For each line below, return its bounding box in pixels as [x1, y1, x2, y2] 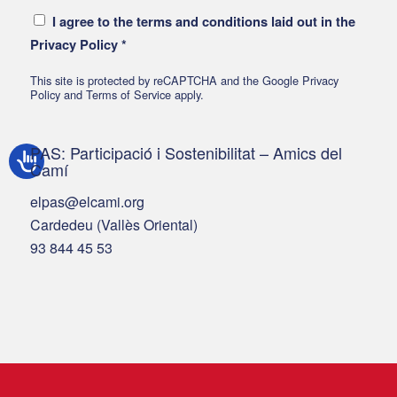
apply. [170, 85, 204, 103]
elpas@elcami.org [29, 191, 144, 212]
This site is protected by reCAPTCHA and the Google [29, 71, 302, 89]
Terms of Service [85, 85, 171, 103]
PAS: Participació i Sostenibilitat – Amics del [29, 140, 342, 164]
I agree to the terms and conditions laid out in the [51, 11, 355, 31]
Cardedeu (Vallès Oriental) [29, 214, 198, 235]
